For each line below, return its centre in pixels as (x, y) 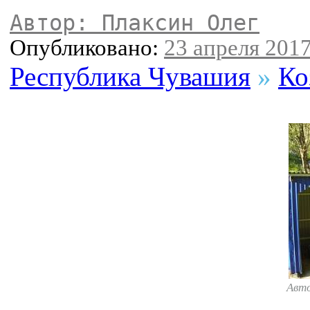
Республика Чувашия (130, 77)
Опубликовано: (87, 48)
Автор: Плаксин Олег (135, 23)
